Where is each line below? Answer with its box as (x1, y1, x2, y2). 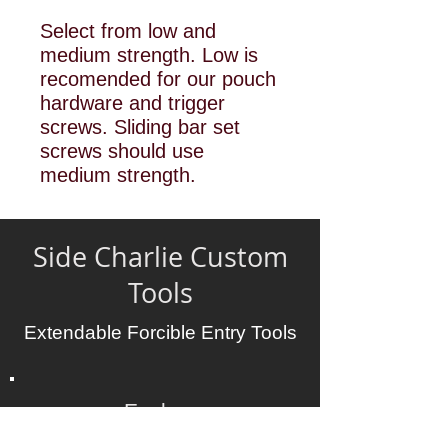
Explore (123, 399, 197, 423)
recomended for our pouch (40, 68, 276, 91)
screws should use (40, 140, 204, 163)
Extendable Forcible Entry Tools (23, 322, 297, 344)
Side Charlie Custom (32, 239, 288, 276)
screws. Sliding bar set (40, 116, 240, 139)
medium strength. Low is (40, 44, 258, 67)
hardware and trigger (40, 92, 225, 115)
